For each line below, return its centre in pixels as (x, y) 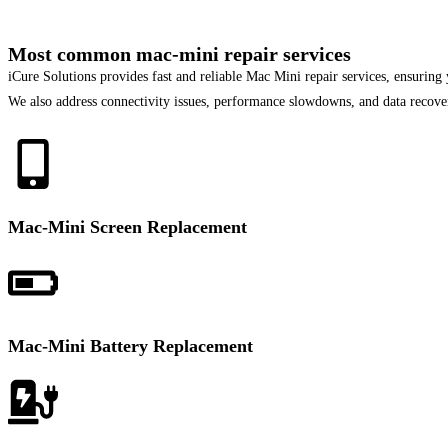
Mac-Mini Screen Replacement (127, 227)
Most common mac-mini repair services (179, 54)
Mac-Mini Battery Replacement (130, 346)
